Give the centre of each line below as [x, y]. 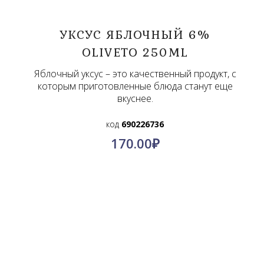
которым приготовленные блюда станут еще [135, 86]
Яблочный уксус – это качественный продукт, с [135, 73]
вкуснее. [135, 98]
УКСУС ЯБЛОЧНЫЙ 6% [135, 34]
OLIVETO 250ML [135, 52]
